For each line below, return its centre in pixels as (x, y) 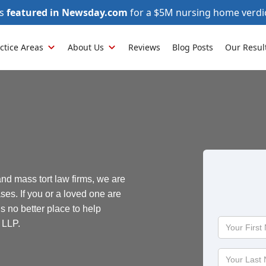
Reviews (144, 47)
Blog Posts (193, 47)
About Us (86, 47)
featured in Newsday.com (67, 12)
